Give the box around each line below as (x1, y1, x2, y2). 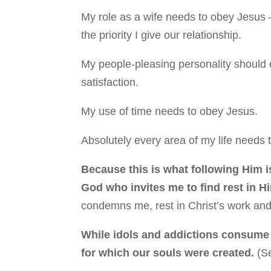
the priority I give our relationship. (81, 28, 242, 41)
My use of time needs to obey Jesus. (81, 105, 258, 117)
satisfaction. (81, 76, 139, 88)
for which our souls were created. (81, 246, 255, 259)
